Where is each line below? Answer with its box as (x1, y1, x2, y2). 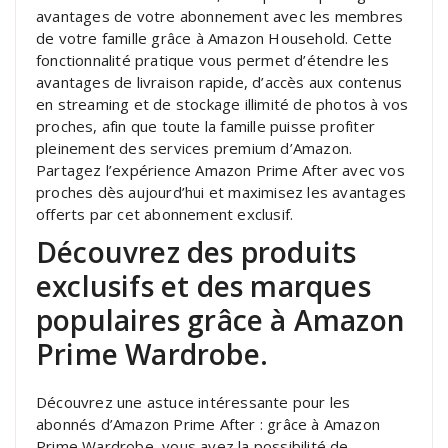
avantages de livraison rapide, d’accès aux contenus (36, 71, 403, 92)
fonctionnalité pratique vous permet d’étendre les (36, 49, 389, 70)
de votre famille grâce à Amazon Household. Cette (36, 27, 393, 48)
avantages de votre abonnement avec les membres (36, 5, 404, 26)
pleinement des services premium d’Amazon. (36, 137, 353, 158)
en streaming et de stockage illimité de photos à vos (36, 93, 409, 114)
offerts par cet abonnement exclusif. (36, 203, 294, 224)
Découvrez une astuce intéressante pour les (36, 391, 351, 412)
